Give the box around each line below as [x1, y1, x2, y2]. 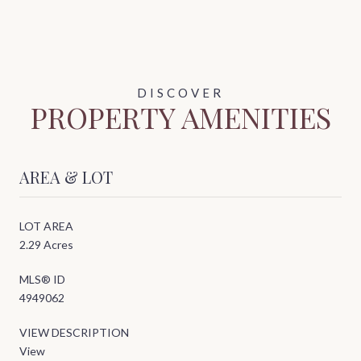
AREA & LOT [19, 166, 113, 189]
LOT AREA [19, 219, 73, 234]
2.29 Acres [19, 238, 73, 252]
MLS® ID [19, 272, 65, 287]
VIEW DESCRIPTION [19, 326, 129, 340]
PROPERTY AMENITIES [30, 98, 331, 137]
